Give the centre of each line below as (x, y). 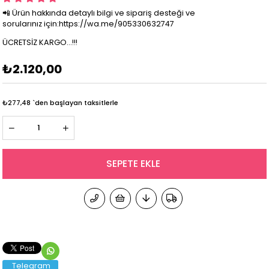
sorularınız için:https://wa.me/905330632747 (89, 24)
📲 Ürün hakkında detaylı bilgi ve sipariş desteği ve (99, 13)
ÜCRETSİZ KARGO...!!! (40, 42)
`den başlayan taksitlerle (76, 102)
